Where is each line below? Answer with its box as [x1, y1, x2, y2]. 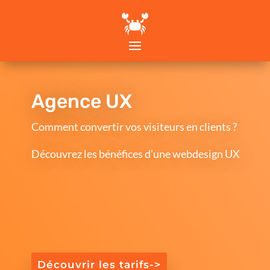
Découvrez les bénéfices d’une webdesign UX [31, 147, 242, 161]
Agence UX [31, 90, 132, 113]
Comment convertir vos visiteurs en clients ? [31, 120, 237, 134]
